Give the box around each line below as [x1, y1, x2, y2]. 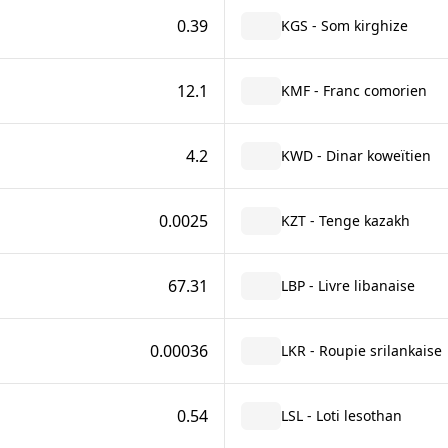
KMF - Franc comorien [280, 81, 427, 100]
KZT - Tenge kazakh [280, 211, 410, 230]
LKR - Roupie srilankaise [280, 341, 442, 360]
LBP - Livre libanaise [280, 276, 415, 295]
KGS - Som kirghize [280, 16, 408, 35]
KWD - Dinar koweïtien [280, 146, 431, 165]
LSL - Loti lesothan [280, 406, 402, 425]
